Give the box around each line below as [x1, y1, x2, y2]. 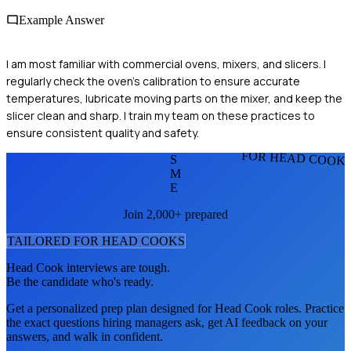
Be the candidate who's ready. [6, 274, 154, 288]
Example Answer [19, 13, 104, 27]
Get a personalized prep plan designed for [6, 301, 215, 315]
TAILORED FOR [7, 233, 102, 248]
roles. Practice [272, 301, 344, 315]
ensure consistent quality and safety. [6, 125, 199, 140]
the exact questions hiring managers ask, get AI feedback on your [6, 315, 327, 329]
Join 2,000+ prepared [123, 207, 228, 221]
